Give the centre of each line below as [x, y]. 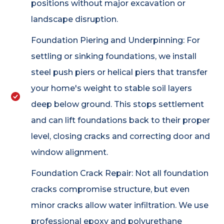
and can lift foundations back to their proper [120, 120]
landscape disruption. [74, 19]
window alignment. [69, 152]
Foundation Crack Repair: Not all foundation [119, 173]
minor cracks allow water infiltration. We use [119, 205]
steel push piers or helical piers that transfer [119, 72]
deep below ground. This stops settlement [117, 104]
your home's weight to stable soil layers [111, 88]
